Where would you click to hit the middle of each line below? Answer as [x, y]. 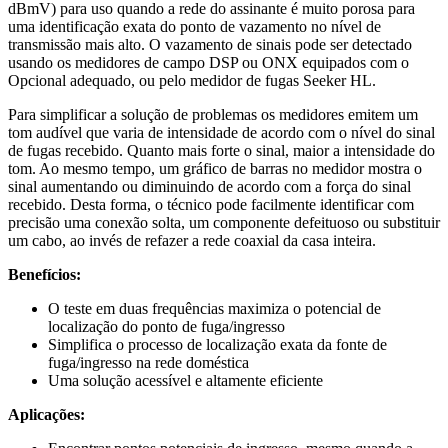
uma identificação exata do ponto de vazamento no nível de [194, 27]
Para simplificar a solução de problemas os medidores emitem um [213, 115]
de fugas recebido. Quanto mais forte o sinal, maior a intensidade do [221, 151]
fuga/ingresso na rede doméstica [148, 363]
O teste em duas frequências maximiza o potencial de [214, 309]
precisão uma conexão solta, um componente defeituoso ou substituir [224, 223]
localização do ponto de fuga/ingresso [166, 327]
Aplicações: [46, 415]
